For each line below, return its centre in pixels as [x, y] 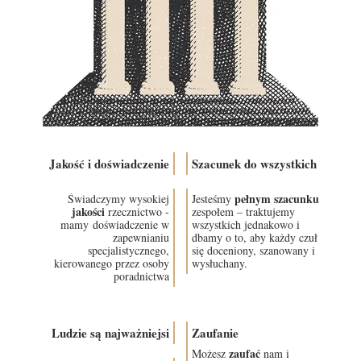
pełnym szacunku [277, 199]
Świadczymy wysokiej [118, 199]
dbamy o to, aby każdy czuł [255, 237]
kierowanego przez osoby [112, 263]
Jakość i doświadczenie [109, 164]
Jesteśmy [213, 199]
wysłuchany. [220, 263]
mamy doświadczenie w [115, 224]
